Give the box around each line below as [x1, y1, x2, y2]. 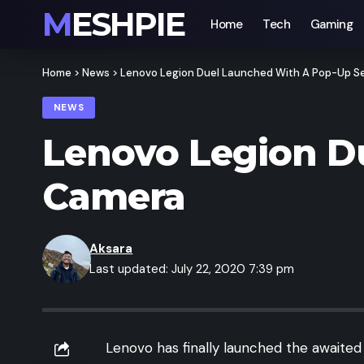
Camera [42, 174, 185, 219]
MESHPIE [71, 4, 184, 44]
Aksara [89, 240, 133, 258]
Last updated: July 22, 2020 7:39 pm [89, 261, 295, 278]
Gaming [310, 16, 353, 32]
